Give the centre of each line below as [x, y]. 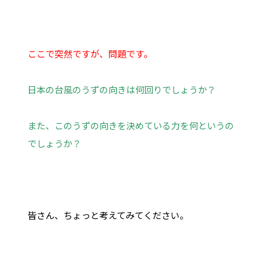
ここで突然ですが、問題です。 [90, 53]
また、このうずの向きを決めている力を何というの [130, 125]
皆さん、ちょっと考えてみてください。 [108, 215]
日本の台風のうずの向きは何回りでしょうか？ [121, 89]
